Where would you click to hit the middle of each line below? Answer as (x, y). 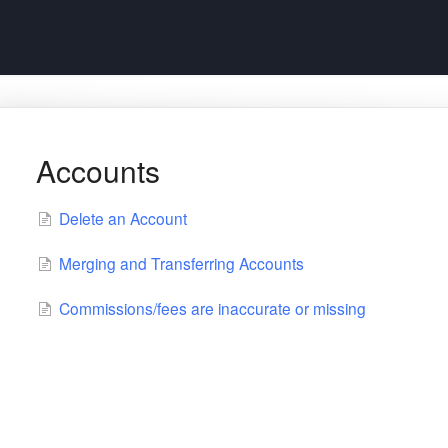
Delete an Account (122, 218)
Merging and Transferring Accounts (181, 262)
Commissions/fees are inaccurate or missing (212, 307)
